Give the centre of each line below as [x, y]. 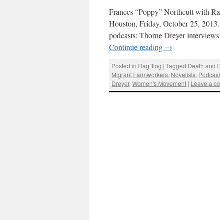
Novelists [183, 75]
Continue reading [137, 47]
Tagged [176, 66]
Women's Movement [159, 83]
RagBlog [150, 66]
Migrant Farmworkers [140, 75]
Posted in [124, 66]
